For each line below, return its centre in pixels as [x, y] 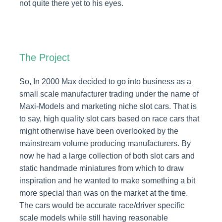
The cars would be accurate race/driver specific [102, 205]
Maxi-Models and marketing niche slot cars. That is [108, 106]
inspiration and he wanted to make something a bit [107, 180]
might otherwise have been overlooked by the [99, 131]
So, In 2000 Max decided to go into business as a [105, 81]
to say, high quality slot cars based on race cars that [109, 118]
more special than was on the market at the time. [103, 193]
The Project [44, 57]
